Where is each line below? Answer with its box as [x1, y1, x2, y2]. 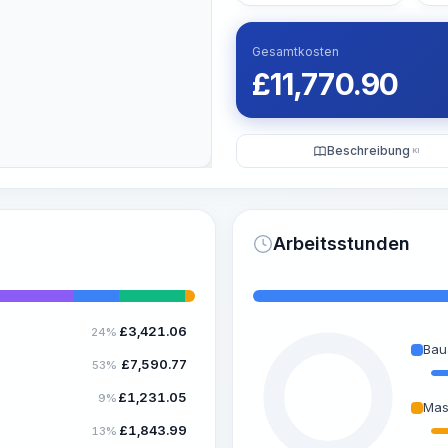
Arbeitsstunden [273, 233, 410, 254]
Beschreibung [326, 143, 410, 158]
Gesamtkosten [252, 44, 339, 59]
